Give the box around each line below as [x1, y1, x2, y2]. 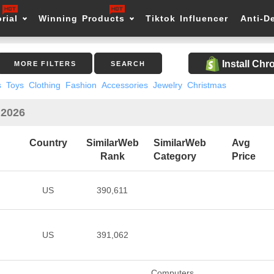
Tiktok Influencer [146, 13, 229, 23]
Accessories [101, 80, 148, 90]
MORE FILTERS [13, 60, 76, 67]
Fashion [65, 80, 97, 90]
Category [153, 151, 196, 161]
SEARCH [111, 60, 146, 67]
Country [29, 138, 67, 148]
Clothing [28, 80, 61, 90]
